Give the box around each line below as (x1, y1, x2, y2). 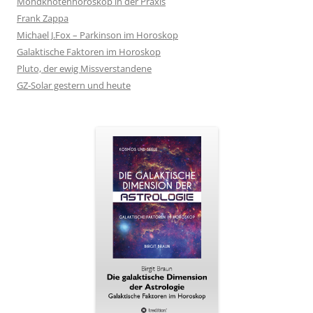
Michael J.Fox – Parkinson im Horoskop (17, 28, 178, 41)
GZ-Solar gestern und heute (17, 78, 131, 92)
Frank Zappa (17, 11, 68, 24)
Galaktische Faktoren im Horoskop (17, 45, 161, 58)
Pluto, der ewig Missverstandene (17, 61, 152, 75)
